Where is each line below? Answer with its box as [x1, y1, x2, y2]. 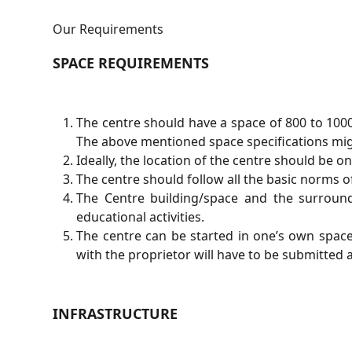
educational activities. [76, 208, 205, 225]
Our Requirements [53, 20, 164, 38]
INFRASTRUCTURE [53, 304, 178, 323]
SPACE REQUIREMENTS [53, 53, 210, 72]
